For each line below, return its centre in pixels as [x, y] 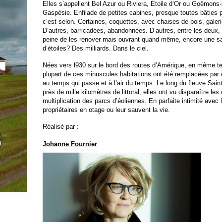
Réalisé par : [61, 126]
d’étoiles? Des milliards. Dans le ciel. [96, 48]
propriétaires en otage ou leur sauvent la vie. [107, 110]
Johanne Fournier [70, 144]
